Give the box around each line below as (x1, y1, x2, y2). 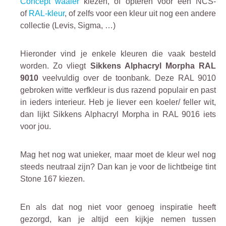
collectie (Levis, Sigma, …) (20, 21, 116, 30)
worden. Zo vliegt (20, 61, 86, 70)
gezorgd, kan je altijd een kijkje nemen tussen (20, 214, 216, 223)
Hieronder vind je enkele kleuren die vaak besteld (20, 49, 216, 58)
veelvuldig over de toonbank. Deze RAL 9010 (38, 73, 216, 82)
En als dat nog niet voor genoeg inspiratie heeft (20, 202, 216, 211)
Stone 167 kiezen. (20, 174, 85, 183)
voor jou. (20, 122, 51, 131)
